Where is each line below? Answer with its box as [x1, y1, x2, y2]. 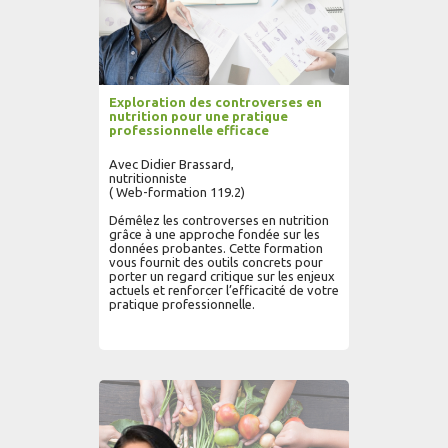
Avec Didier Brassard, [109, 157, 234, 171]
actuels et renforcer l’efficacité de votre [109, 283, 339, 297]
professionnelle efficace [109, 123, 269, 137]
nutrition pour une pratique [109, 109, 288, 123]
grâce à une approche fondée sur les [109, 227, 320, 241]
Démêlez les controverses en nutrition [109, 213, 329, 227]
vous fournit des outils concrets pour [109, 255, 323, 269]
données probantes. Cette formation [109, 241, 323, 255]
